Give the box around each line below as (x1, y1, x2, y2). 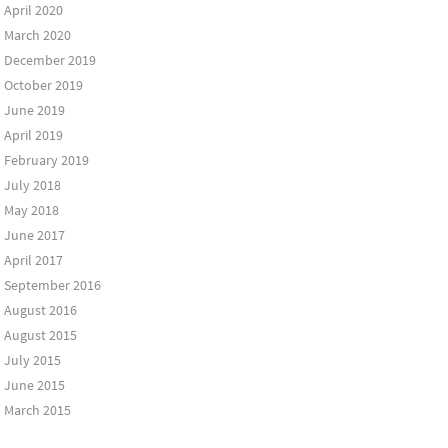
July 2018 (3, 176, 61, 194)
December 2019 (3, 51, 96, 69)
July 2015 (3, 351, 61, 369)
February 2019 (3, 151, 89, 169)
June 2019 (3, 101, 65, 119)
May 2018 (3, 201, 59, 219)
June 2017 (3, 226, 65, 244)
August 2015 (3, 326, 77, 344)
